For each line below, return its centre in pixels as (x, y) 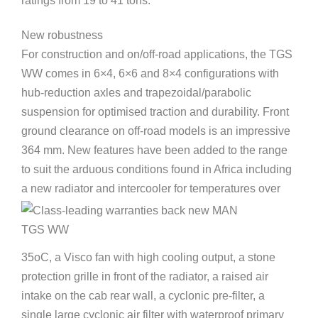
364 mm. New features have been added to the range (154, 150)
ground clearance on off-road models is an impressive (156, 131)
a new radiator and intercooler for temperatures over (151, 188)
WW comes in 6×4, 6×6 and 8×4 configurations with (150, 73)
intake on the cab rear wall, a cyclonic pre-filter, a (143, 296)
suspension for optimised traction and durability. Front (155, 112)
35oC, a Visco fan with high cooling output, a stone (148, 257)
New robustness (62, 35)
